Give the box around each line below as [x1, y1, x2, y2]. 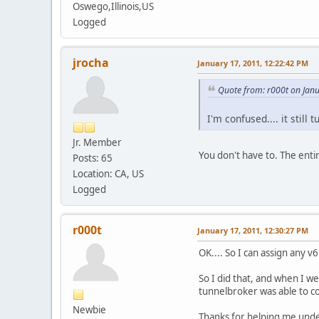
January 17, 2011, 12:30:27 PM [197, 224, 308, 236]
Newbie [73, 303, 106, 316]
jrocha [73, 54, 109, 70]
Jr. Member [73, 135, 122, 149]
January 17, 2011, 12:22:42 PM [197, 57, 308, 68]
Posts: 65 [73, 151, 113, 164]
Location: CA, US [73, 167, 144, 180]
